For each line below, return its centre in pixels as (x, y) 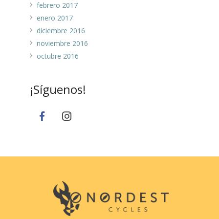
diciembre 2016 (61, 31)
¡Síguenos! (58, 89)
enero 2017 (55, 18)
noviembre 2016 (62, 44)
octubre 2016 (58, 56)
